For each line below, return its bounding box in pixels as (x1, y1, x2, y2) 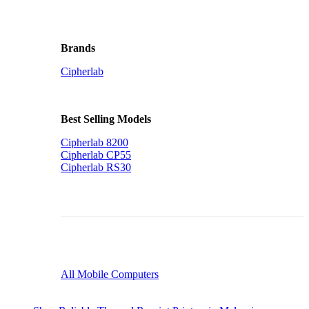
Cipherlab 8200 (61, 137, 128, 149)
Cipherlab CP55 (61, 149, 131, 161)
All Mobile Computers (61, 268, 159, 281)
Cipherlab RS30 (61, 161, 131, 174)
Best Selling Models (61, 113, 151, 126)
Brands (61, 42, 95, 54)
